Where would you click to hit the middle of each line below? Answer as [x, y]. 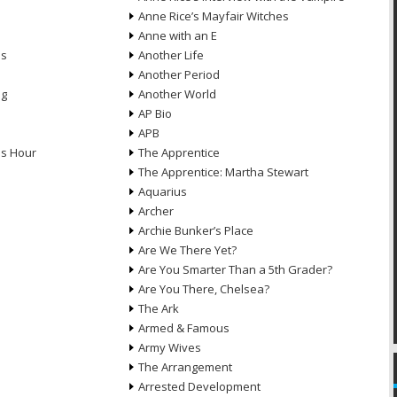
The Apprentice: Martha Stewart [223, 172]
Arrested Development [199, 386]
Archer [156, 211]
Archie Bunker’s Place [195, 230]
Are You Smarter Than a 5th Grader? [235, 269]
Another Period [179, 74]
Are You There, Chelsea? [203, 289]
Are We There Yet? [187, 250]
